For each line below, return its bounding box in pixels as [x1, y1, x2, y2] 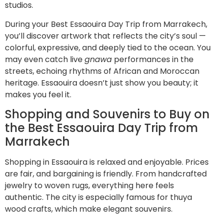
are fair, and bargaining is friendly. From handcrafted [5, 168, 207, 180]
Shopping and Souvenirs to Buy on [5, 106, 210, 123]
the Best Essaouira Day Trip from [5, 120, 198, 136]
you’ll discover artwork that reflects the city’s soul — [5, 30, 206, 42]
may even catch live [5, 53, 85, 65]
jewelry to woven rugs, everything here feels [5, 180, 174, 192]
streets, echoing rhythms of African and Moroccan [5, 65, 199, 77]
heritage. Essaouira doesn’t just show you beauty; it [5, 77, 198, 88]
